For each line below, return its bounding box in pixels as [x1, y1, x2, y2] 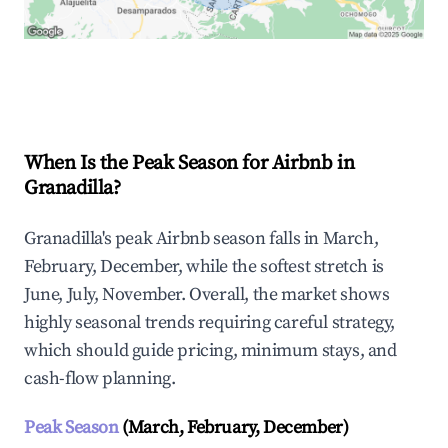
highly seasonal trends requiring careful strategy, [24, 311, 396, 335]
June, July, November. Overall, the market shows [24, 283, 390, 307]
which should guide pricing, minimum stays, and [24, 339, 397, 363]
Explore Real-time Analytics [56, 70, 262, 93]
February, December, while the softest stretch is [24, 255, 384, 279]
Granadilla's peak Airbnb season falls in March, [24, 227, 379, 251]
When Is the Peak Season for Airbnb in [24, 151, 355, 177]
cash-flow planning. [24, 367, 176, 391]
